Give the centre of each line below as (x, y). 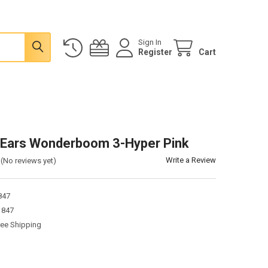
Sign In (150, 42)
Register (156, 52)
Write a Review (191, 160)
